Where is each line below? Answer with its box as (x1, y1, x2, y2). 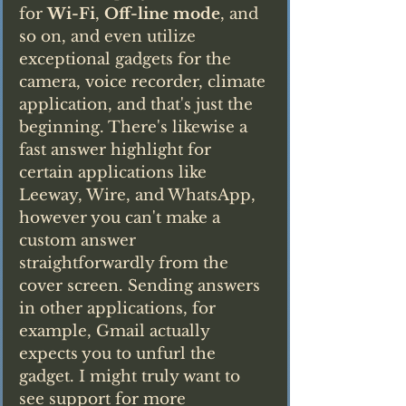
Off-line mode (104, 4, 220, 24)
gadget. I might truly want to (19, 366, 245, 386)
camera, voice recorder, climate (19, 72, 270, 92)
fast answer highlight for (19, 140, 216, 159)
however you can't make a (19, 208, 225, 227)
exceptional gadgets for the (19, 49, 236, 69)
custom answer (19, 230, 140, 250)
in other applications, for (19, 298, 220, 318)
